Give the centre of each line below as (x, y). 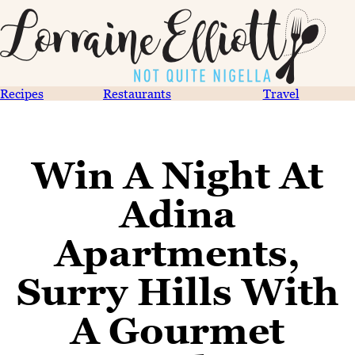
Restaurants (137, 94)
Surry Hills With (177, 292)
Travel (281, 94)
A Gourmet (177, 330)
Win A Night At (177, 175)
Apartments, (177, 253)
